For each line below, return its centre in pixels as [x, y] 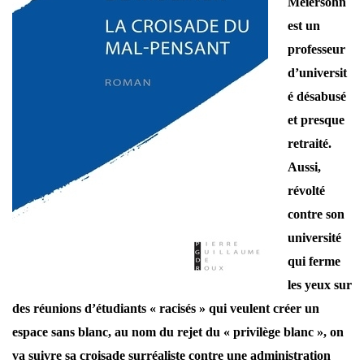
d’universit [317, 73]
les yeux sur [320, 285]
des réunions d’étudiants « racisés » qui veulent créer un [166, 309]
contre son [316, 214]
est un [304, 26]
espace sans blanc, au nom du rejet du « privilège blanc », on [178, 332]
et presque [316, 120]
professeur [316, 50]
